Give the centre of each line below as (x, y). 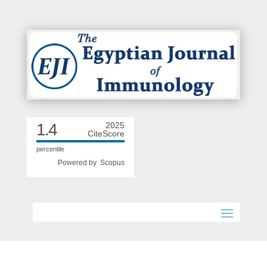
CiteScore (106, 134)
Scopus (112, 163)
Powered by (79, 163)
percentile (50, 149)
